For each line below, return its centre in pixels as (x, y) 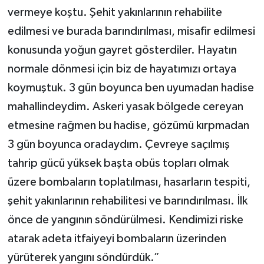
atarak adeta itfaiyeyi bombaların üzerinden (117, 239)
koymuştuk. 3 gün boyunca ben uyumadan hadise (131, 88)
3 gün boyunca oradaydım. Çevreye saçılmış (118, 145)
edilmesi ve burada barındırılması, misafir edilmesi (131, 32)
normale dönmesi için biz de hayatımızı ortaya (122, 69)
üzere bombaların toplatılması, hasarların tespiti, (129, 182)
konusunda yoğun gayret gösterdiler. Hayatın (122, 50)
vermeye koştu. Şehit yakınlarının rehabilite (115, 13)
